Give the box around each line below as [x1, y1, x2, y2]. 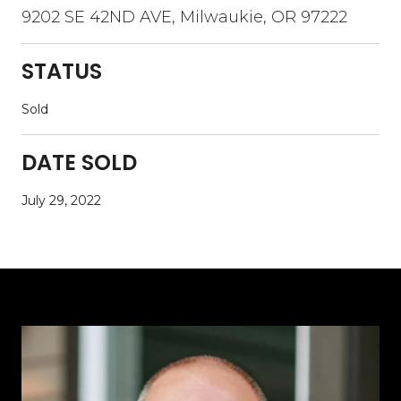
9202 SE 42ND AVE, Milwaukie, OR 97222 [21, 6, 347, 27]
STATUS [21, 55, 102, 86]
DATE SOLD [21, 147, 137, 177]
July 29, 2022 [21, 192, 101, 209]
